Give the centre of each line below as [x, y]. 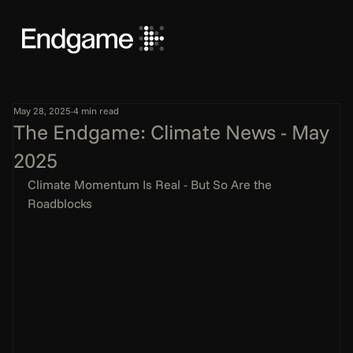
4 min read [97, 110]
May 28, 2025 [43, 110]
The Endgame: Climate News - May [172, 132]
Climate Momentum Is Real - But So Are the [152, 184]
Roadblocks [60, 203]
